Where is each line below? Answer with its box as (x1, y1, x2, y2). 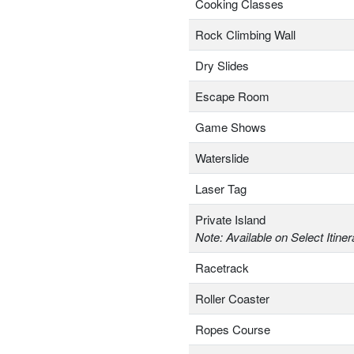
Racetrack (195, 259, 249, 277)
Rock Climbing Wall (195, 26, 296, 43)
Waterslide (195, 149, 249, 167)
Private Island (195, 211, 265, 228)
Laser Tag (195, 180, 247, 198)
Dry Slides (195, 57, 249, 74)
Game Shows (195, 119, 266, 136)
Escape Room (195, 88, 269, 105)
